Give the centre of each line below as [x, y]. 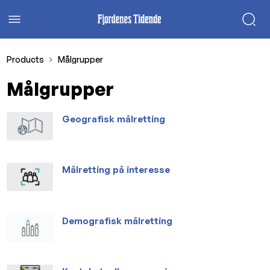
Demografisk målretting [118, 221]
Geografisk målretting [114, 119]
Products [26, 59]
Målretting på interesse [116, 170]
